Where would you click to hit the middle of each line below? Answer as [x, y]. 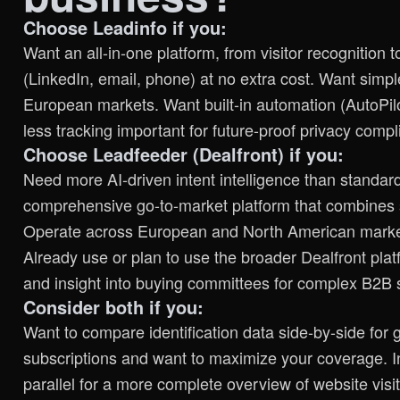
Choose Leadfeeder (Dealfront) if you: [183, 154]
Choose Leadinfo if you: [125, 27]
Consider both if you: [113, 306]
